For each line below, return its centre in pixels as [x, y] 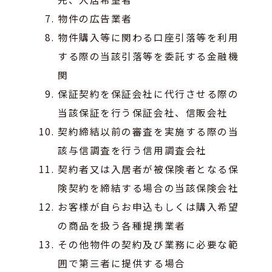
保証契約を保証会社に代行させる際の [148, 93]
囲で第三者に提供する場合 [122, 263]
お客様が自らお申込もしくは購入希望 [148, 206]
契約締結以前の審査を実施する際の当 [148, 131]
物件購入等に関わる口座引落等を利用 [148, 37]
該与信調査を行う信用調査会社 [132, 150]
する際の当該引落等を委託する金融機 [148, 56]
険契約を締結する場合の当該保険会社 [148, 187]
